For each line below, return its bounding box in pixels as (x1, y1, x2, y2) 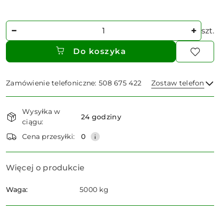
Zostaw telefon (151, 79, 204, 88)
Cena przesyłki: (22, 132, 75, 141)
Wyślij (95, 122, 125, 132)
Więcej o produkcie (6, 163, 84, 173)
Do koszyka (73, 47, 126, 56)
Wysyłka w (22, 107, 60, 116)
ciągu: (22, 117, 44, 127)
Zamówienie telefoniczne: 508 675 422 (6, 79, 142, 88)
